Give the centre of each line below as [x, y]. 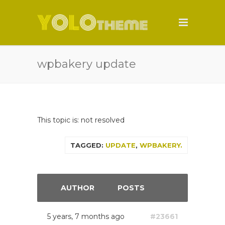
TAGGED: [88, 145]
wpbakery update [87, 64]
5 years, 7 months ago [86, 216]
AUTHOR [77, 188]
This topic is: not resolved [81, 120]
